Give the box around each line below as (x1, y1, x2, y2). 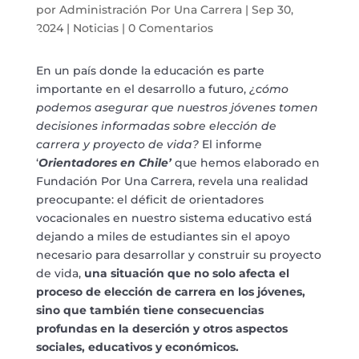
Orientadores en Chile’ (38, 155, 171, 170)
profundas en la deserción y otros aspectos (35, 321, 288, 336)
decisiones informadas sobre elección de (35, 118, 276, 133)
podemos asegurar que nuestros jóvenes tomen (35, 99, 318, 115)
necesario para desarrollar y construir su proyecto (35, 247, 321, 262)
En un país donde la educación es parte (35, 63, 264, 78)
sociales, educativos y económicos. (35, 339, 239, 354)
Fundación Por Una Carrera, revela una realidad (35, 173, 309, 188)
